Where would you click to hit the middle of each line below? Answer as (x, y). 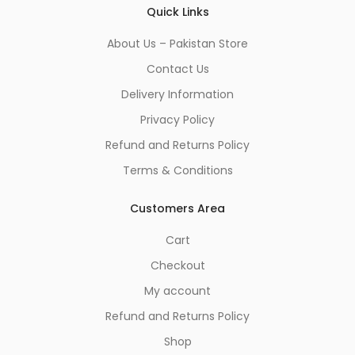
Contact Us (177, 69)
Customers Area (177, 209)
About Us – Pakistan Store (177, 44)
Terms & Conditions (177, 171)
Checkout (177, 266)
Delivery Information (177, 95)
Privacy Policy (177, 120)
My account (177, 291)
